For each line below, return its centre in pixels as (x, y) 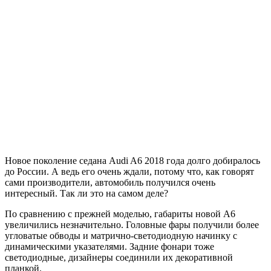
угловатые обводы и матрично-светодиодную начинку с (121, 235)
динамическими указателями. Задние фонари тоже (109, 246)
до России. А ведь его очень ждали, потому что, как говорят (129, 171)
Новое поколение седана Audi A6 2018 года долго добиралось (132, 160)
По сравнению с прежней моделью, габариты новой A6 (120, 214)
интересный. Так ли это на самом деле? (87, 193)
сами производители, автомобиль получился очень (110, 182)
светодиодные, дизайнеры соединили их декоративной (119, 257)
